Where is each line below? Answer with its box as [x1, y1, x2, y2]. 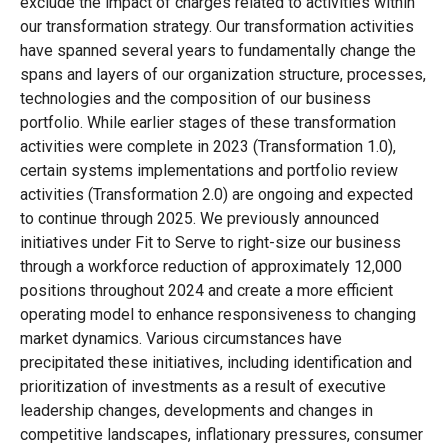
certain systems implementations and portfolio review [20, 160, 398, 180]
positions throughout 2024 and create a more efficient [20, 280, 393, 300]
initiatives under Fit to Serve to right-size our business [20, 232, 401, 252]
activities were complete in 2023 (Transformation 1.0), [20, 136, 396, 156]
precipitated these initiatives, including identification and [20, 352, 412, 372]
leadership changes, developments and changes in [20, 400, 373, 420]
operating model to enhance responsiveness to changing [20, 304, 416, 324]
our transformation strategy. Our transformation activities [20, 16, 414, 36]
